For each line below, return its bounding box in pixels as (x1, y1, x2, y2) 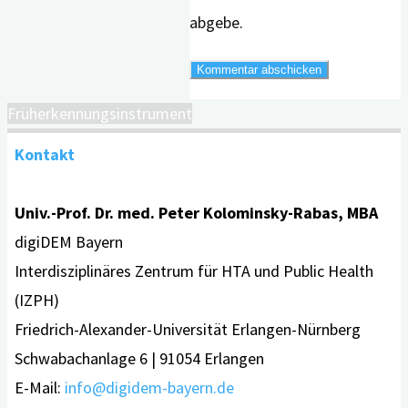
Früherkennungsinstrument (7, 102, 192, 124)
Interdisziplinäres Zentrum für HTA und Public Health (15, 260, 373, 281)
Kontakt (15, 143, 75, 165)
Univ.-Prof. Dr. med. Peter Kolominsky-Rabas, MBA (15, 201, 378, 223)
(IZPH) (15, 289, 59, 311)
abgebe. (189, 11, 243, 33)
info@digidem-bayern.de (65, 376, 234, 398)
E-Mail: (15, 376, 65, 398)
